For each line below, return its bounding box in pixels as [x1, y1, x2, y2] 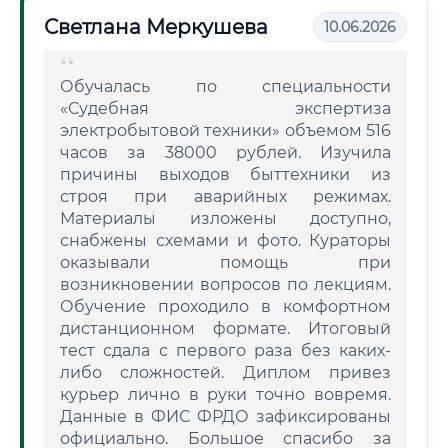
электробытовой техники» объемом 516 [60, 121, 391, 140]
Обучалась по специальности [60, 77, 391, 96]
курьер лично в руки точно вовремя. [60, 385, 391, 404]
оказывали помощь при [60, 253, 391, 272]
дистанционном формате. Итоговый [60, 319, 391, 338]
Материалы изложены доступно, [60, 209, 391, 228]
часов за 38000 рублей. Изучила [60, 143, 391, 162]
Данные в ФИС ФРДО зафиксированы [60, 407, 391, 426]
